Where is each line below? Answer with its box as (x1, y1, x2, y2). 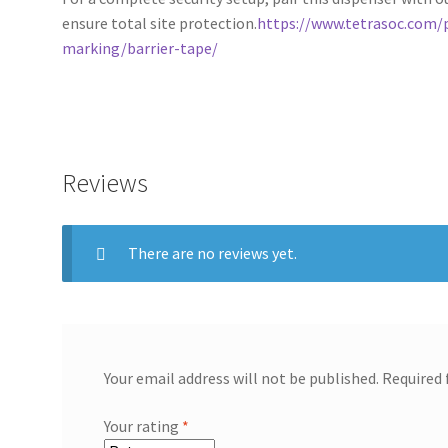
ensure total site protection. (62, 13, 258, 34)
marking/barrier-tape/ (62, 38, 219, 59)
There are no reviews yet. (127, 243, 297, 264)
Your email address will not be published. (103, 368, 379, 389)
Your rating (103, 415, 182, 436)
